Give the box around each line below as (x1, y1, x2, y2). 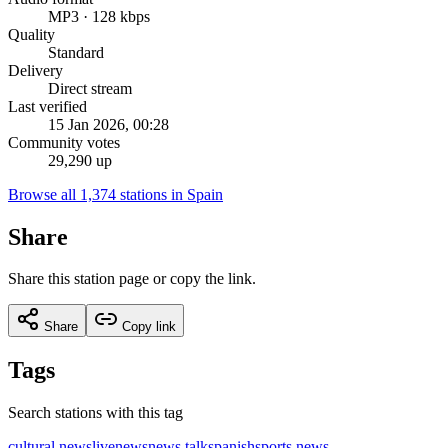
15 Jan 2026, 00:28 (48, 115, 169, 133)
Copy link (118, 319, 176, 335)
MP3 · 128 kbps (48, 7, 150, 25)
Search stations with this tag (8, 404, 183, 422)
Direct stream (48, 79, 132, 97)
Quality (8, 25, 55, 43)
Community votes (8, 133, 120, 151)
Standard (48, 43, 104, 61)
